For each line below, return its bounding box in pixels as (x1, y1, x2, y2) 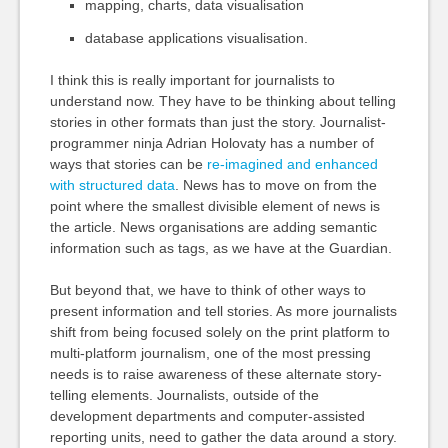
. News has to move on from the (174, 176, 377, 193)
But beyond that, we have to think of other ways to (49, 281, 366, 298)
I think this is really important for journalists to (49, 71, 335, 88)
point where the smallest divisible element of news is (49, 197, 380, 214)
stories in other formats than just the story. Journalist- (49, 113, 386, 130)
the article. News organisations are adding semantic (49, 218, 377, 235)
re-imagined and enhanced (206, 155, 378, 172)
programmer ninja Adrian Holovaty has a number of (49, 134, 374, 151)
